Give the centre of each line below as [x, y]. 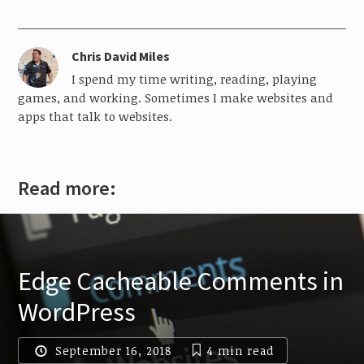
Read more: [67, 188]
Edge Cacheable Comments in [181, 281]
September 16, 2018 [113, 350]
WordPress [77, 312]
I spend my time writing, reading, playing [195, 79]
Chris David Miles [121, 56]
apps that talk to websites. [95, 117]
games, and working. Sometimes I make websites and [176, 98]
